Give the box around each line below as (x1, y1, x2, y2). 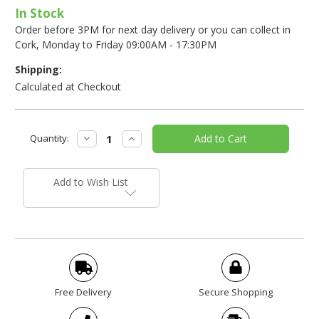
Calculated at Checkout (15, 79, 121, 93)
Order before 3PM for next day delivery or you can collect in (15, 22, 291, 36)
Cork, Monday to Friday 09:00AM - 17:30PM (15, 37, 216, 51)
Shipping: (15, 62, 62, 76)
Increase (125, 130, 165, 145)
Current (15, 124, 48, 137)
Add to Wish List (53, 174, 129, 189)
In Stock (15, 4, 64, 21)
